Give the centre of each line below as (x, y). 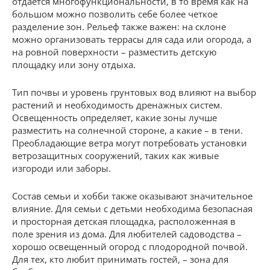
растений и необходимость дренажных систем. (117, 105)
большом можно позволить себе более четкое (115, 14)
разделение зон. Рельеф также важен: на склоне (119, 27)
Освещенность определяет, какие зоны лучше (115, 118)
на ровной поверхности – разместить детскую (114, 52)
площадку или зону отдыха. (74, 64)
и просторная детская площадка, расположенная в (124, 221)
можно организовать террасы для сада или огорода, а (132, 39)
